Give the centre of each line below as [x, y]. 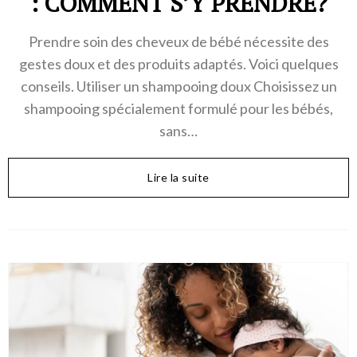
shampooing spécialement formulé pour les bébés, [178, 108]
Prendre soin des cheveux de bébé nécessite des [178, 41]
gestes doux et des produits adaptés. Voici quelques [178, 63]
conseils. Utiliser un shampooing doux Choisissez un [178, 86]
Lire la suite [178, 177]
